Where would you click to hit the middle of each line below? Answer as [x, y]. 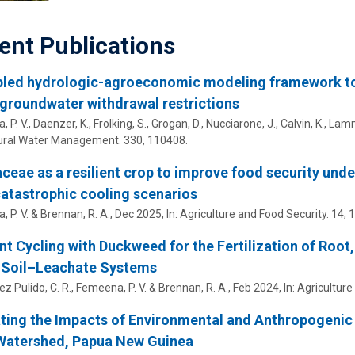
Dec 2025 [138, 214]
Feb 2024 [256, 288]
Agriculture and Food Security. [254, 214]
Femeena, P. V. [111, 288]
